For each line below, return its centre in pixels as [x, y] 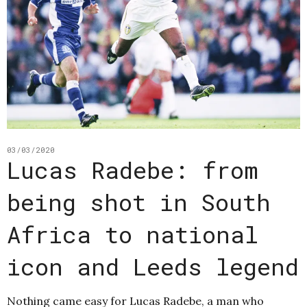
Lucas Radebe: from [133, 170]
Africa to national [133, 234]
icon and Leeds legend [153, 267]
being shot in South [139, 202]
